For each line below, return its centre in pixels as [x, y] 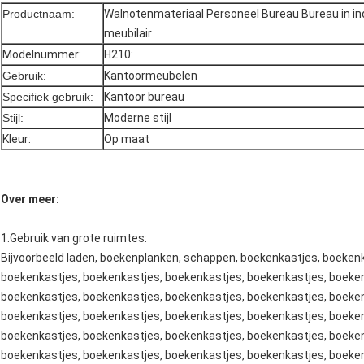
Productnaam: [39, 14]
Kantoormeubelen [151, 76]
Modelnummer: [42, 55]
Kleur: [17, 139]
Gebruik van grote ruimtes [77, 238]
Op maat [127, 139]
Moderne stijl [138, 118]
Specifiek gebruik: [48, 97]
